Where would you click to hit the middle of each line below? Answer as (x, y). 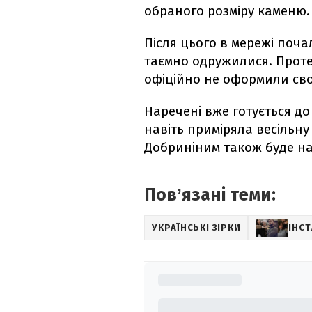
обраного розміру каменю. (227, 10)
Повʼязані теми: (210, 195)
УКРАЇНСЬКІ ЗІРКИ (196, 228)
